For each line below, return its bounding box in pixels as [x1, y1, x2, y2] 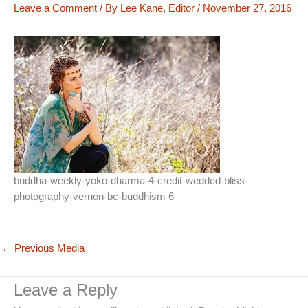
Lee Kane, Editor [120, 2, 197, 14]
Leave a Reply [14, 280, 118, 299]
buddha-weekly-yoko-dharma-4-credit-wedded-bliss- [14, 175, 248, 186]
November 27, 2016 [203, 2, 291, 14]
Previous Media [12, 242, 85, 254]
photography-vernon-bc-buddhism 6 [14, 190, 174, 202]
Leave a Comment [14, 2, 97, 14]
